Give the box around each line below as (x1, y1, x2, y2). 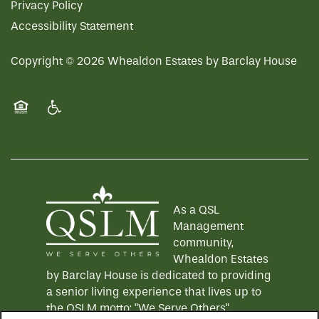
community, (172, 236, 234, 250)
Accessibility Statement (11, 19, 133, 33)
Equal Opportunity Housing (11, 118, 154, 132)
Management (172, 219, 244, 234)
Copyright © (11, 54, 77, 68)
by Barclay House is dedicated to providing (46, 268, 271, 283)
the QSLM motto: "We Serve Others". (46, 301, 231, 315)
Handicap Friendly (43, 118, 140, 132)
